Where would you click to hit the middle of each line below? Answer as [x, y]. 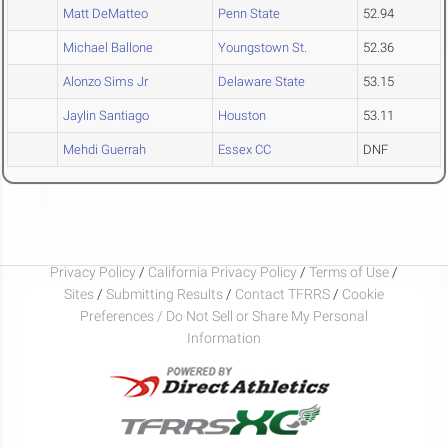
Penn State [249, 14]
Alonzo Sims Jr [105, 82]
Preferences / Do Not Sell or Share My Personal [224, 315]
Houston [242, 116]
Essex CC [244, 150]
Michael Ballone [108, 48]
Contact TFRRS [284, 293]
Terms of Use [349, 271]
